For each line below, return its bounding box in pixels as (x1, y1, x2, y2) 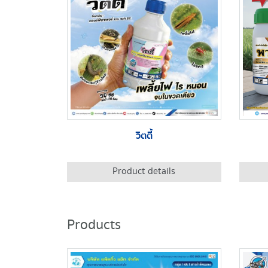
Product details (112, 165, 176, 179)
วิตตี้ (135, 128, 153, 144)
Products (67, 214, 121, 236)
